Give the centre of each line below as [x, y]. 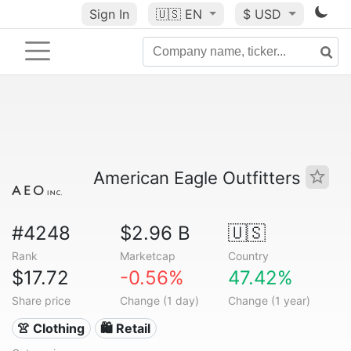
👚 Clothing [51, 328]
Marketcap [147, 256]
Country [248, 256]
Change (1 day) [159, 300]
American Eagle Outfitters [199, 178]
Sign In [109, 14]
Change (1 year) [269, 300]
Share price [41, 300]
